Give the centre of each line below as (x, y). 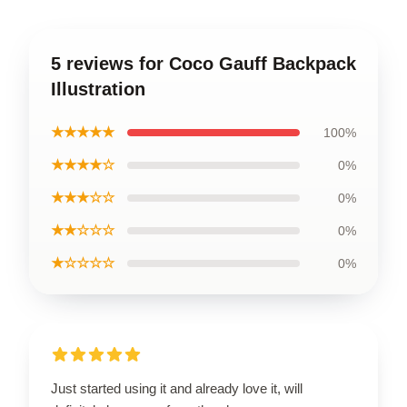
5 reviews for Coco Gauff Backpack (203, 63)
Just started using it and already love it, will (177, 388)
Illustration (98, 89)
